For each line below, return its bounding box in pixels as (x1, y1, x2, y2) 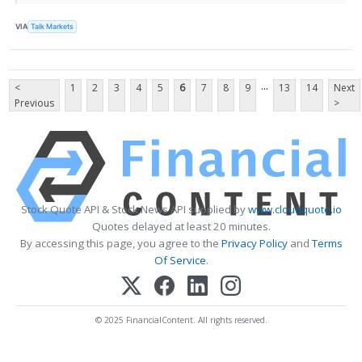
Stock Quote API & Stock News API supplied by (20, 201, 248, 217)
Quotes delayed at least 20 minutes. (91, 218, 271, 234)
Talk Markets (31, 22, 74, 32)
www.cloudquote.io (247, 201, 342, 217)
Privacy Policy (221, 235, 288, 250)
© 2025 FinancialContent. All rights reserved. (95, 314, 267, 326)
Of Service (154, 252, 206, 267)
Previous (15, 95, 54, 110)
